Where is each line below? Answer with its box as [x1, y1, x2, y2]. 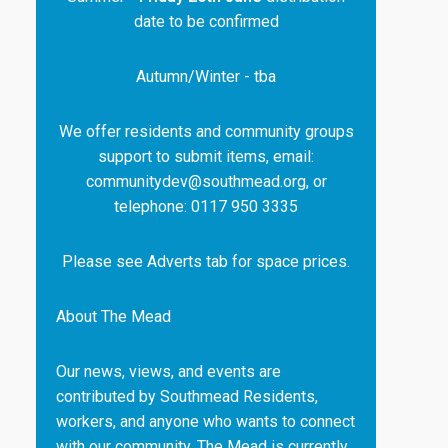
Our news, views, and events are [56, 362, 281, 381]
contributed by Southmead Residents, [56, 387, 318, 406]
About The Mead [56, 307, 171, 326]
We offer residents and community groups [58, 122, 354, 141]
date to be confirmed [133, 12, 279, 31]
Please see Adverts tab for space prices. [62, 252, 350, 271]
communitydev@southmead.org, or [85, 172, 327, 191]
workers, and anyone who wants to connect [56, 412, 355, 431]
